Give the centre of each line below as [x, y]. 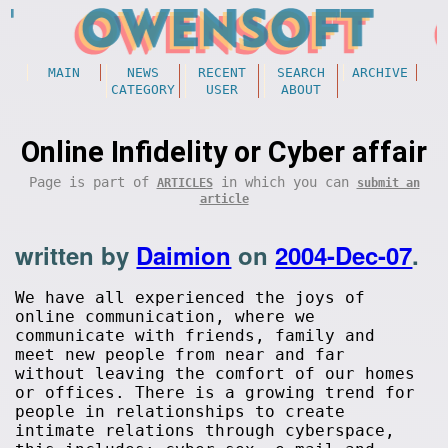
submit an [388, 183]
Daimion [184, 255]
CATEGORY [142, 89]
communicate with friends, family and [195, 335]
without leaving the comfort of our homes [215, 373]
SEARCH [300, 72]
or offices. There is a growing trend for [215, 392]
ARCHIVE [379, 72]
